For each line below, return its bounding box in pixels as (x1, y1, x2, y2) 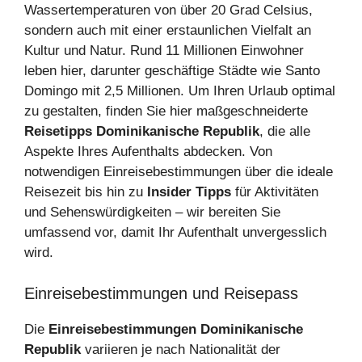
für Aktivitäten (231, 184, 318, 200)
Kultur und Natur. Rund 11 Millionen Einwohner (24, 43, 304, 59)
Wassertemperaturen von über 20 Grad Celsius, (24, 2, 313, 19)
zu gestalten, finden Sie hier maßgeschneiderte (24, 103, 308, 120)
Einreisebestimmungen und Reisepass (24, 284, 298, 302)
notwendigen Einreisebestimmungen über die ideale (24, 164, 333, 180)
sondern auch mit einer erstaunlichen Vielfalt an (24, 23, 311, 39)
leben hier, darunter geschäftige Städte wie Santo (24, 63, 320, 79)
